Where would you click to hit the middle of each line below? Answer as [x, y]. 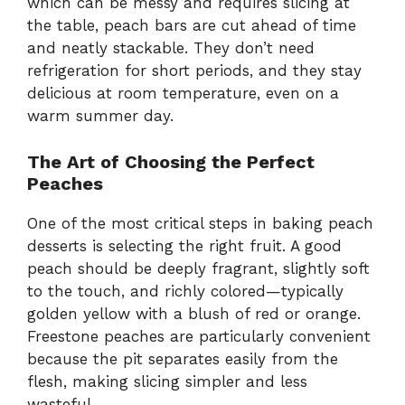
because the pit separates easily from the [183, 358]
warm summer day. [100, 116]
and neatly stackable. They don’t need [171, 48]
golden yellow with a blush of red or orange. [194, 313]
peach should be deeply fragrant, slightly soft [198, 268]
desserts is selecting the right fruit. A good [184, 245]
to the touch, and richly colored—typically [185, 291]
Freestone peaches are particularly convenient [199, 336]
